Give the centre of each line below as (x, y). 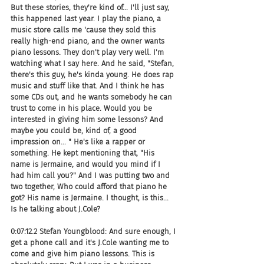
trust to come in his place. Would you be (82, 108)
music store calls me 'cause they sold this (84, 29)
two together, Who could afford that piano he (90, 186)
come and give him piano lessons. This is (84, 253)
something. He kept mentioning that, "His (84, 153)
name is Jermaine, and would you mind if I (87, 164)
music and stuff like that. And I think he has (88, 85)
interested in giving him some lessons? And (88, 119)
